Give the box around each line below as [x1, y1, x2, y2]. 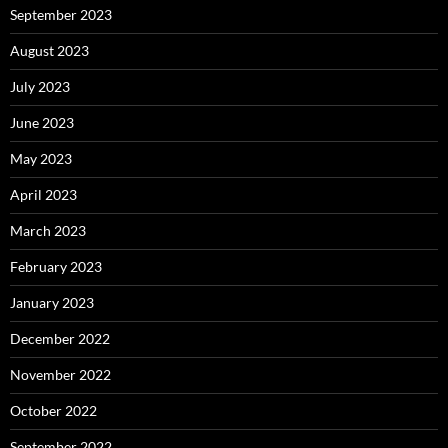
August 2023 [10, 42, 89, 60]
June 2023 [10, 114, 74, 132]
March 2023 [10, 222, 86, 240]
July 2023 [10, 78, 70, 96]
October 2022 [10, 402, 97, 420]
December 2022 [10, 330, 110, 348]
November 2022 [10, 366, 111, 384]
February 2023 [10, 258, 102, 276]
